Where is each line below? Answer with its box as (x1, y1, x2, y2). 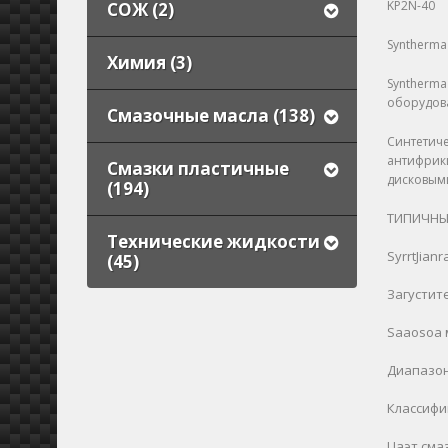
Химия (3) (107, 51, 192, 74)
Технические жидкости (107, 230, 320, 253)
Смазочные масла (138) (107, 104, 315, 127)
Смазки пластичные (107, 157, 289, 180)
